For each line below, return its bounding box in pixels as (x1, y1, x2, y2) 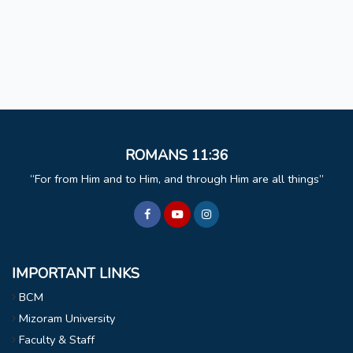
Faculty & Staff (19, 332, 95, 348)
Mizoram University (19, 310, 115, 327)
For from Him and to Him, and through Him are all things (34, 171, 319, 188)
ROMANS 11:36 (124, 146, 229, 165)
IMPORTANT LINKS (12, 264, 139, 284)
